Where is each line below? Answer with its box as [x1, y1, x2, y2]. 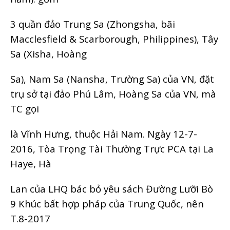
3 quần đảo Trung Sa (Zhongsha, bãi [10, 17, 175, 30]
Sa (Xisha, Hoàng [10, 47, 87, 60]
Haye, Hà [10, 157, 51, 170]
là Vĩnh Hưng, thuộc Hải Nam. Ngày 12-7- [10, 127, 197, 140]
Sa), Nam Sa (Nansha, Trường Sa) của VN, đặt [10, 72, 214, 85]
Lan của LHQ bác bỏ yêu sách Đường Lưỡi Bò [10, 182, 213, 195]
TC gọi [10, 102, 39, 115]
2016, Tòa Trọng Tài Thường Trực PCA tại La [10, 142, 214, 155]
